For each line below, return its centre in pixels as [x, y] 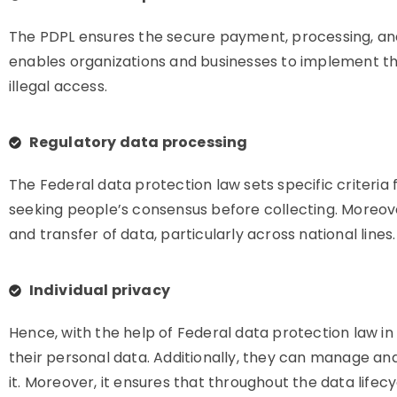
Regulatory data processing [138, 142]
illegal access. [58, 86]
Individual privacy [100, 290]
